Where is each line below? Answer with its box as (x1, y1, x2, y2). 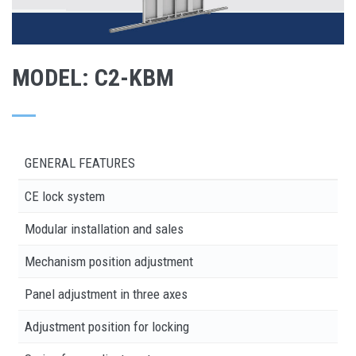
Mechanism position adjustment (25, 253, 193, 269)
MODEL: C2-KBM (12, 64, 174, 91)
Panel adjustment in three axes (25, 286, 188, 302)
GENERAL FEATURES (25, 155, 135, 171)
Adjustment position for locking (25, 319, 189, 335)
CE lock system (25, 188, 105, 204)
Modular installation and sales (25, 221, 184, 237)
